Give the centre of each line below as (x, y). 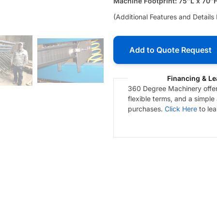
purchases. (146, 108)
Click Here (181, 108)
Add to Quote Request (170, 50)
